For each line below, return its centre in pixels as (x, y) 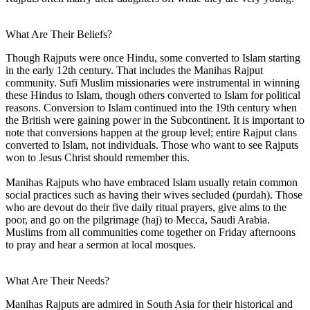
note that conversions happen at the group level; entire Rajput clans (151, 132)
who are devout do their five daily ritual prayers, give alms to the (146, 207)
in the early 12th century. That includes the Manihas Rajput (134, 70)
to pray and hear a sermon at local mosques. (101, 244)
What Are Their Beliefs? (59, 34)
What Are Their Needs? (57, 280)
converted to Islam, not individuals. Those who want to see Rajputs (152, 145)
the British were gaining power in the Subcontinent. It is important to (155, 120)
